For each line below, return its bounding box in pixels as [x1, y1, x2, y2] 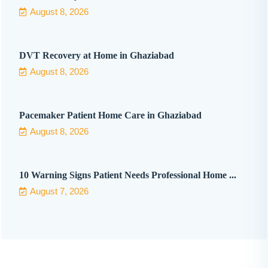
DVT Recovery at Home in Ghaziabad [19, 50, 174, 60]
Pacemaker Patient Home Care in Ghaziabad [19, 110, 202, 120]
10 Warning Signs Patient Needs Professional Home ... [19, 170, 236, 180]
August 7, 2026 [30, 186, 89, 196]
